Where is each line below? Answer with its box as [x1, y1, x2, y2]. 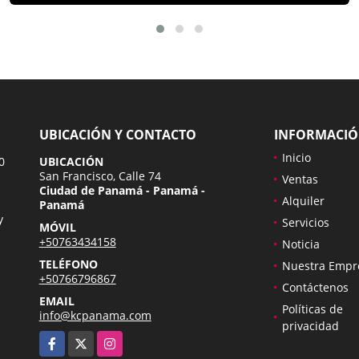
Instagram [96, 331, 151, 347]
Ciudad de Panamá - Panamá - [38, 182, 205, 198]
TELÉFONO [38, 256, 98, 272]
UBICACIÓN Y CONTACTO [38, 125, 196, 143]
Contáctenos [281, 279, 349, 295]
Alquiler [281, 192, 325, 208]
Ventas [281, 171, 318, 187]
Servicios [281, 214, 329, 230]
